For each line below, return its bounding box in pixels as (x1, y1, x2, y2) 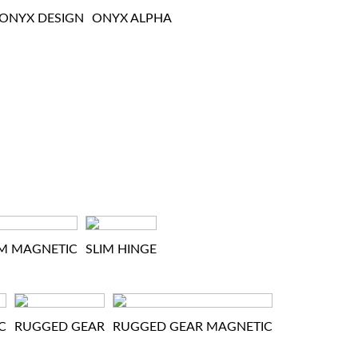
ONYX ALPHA (92, 12, 172, 25)
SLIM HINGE (86, 243, 157, 256)
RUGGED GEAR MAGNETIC (113, 320, 272, 333)
